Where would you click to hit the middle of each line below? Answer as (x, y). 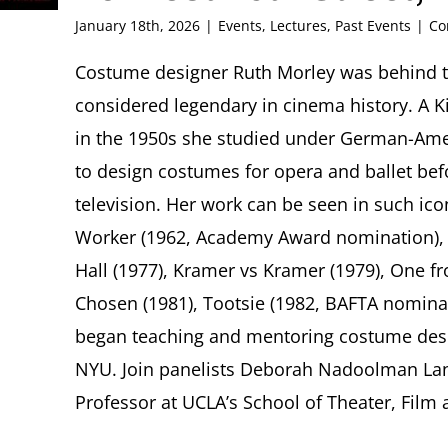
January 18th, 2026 (137, 26)
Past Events (373, 26)
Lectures (298, 26)
